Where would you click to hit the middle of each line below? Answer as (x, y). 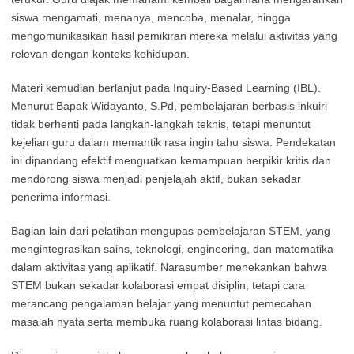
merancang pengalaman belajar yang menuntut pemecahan (161, 304)
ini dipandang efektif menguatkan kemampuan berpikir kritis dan (171, 161)
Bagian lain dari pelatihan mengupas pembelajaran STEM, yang (171, 231)
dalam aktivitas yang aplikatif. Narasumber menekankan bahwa (169, 267)
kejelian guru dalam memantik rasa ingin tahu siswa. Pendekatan (173, 143)
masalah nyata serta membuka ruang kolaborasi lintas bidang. (167, 322)
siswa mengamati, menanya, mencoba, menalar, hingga (151, 18)
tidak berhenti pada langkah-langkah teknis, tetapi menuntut (161, 124)
